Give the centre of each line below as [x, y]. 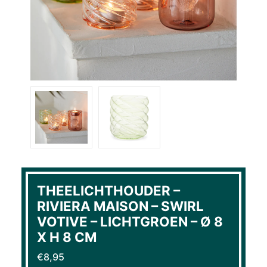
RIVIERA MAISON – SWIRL [120, 206]
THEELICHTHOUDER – [108, 190]
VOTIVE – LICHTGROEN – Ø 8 [130, 221]
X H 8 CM [66, 237]
